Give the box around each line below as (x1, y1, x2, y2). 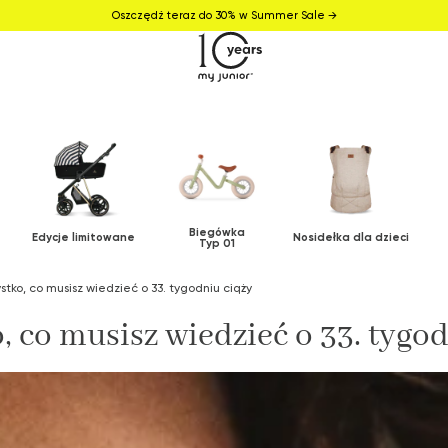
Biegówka (189, 224, 245, 239)
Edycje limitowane (31, 230, 135, 245)
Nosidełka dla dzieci (293, 230, 409, 245)
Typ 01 (199, 235, 235, 250)
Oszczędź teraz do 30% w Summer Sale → (111, 7, 337, 22)
